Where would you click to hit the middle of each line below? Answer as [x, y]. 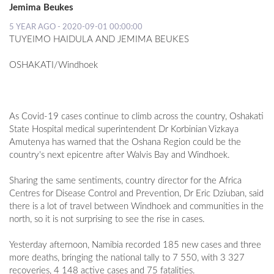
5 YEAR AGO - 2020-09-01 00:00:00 [76, 27]
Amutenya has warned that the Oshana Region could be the [125, 143]
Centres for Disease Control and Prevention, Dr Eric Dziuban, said [136, 194]
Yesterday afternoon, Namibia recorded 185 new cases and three [135, 245]
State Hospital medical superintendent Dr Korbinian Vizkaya [124, 130]
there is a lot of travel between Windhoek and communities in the [136, 207]
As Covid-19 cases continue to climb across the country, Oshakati [136, 117]
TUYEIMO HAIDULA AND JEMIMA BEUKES [99, 40]
